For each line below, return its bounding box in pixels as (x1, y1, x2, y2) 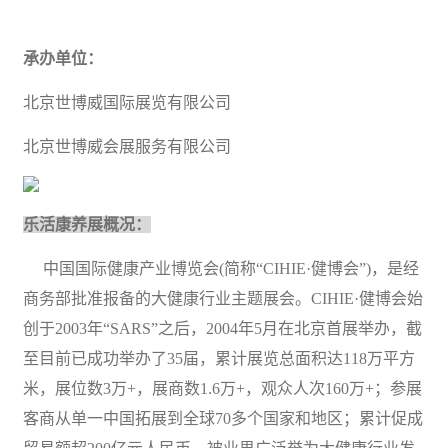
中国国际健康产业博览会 (43, 259, 219, 277)
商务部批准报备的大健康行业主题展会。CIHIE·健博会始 (23, 289, 423, 307)
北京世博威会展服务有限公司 (23, 137, 231, 155)
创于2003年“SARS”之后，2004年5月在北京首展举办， (23, 319, 406, 337)
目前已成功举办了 (39, 349, 167, 367)
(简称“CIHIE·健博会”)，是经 (219, 259, 419, 277)
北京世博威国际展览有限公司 (23, 93, 231, 111)
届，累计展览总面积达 (183, 349, 343, 367)
